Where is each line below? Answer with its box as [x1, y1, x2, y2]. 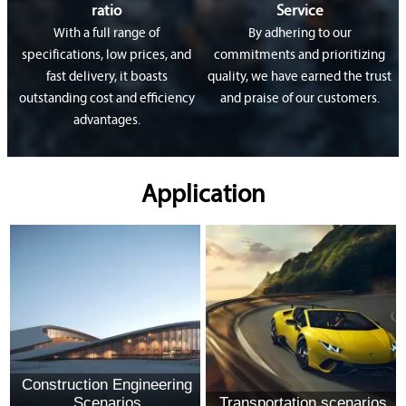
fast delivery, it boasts [45, 70, 168, 84]
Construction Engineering [22, 375, 192, 393]
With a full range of [53, 26, 159, 41]
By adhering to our [247, 26, 352, 41]
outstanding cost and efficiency [18, 92, 195, 106]
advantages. [72, 113, 140, 128]
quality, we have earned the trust [208, 70, 391, 84]
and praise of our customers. [219, 92, 380, 106]
